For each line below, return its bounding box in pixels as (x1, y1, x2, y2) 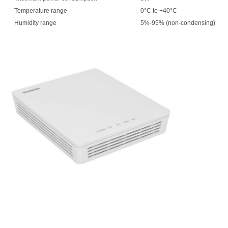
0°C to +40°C (140, 7, 177, 15)
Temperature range (14, 7, 67, 15)
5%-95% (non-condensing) (140, 19, 215, 27)
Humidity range (14, 19, 56, 27)
